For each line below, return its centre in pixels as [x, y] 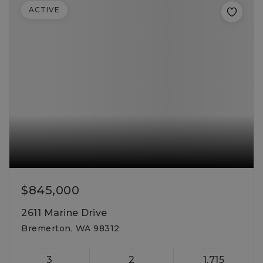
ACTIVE [44, 10]
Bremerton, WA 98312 [70, 228]
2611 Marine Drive [64, 213]
